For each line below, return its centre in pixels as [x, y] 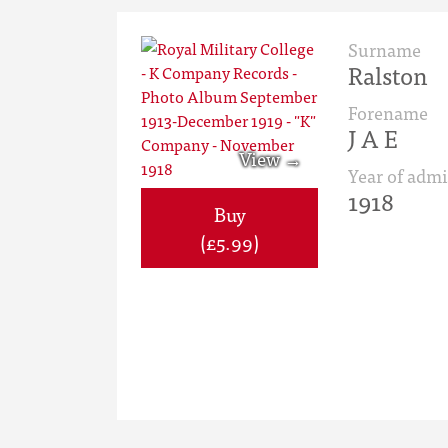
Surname [384, 49]
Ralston [388, 74]
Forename [388, 112]
